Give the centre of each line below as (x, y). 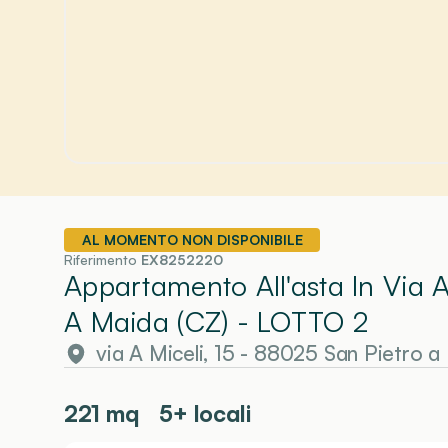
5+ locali (205, 413)
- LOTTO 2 (298, 321)
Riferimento (102, 259)
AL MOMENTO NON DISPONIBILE (192, 239)
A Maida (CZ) (146, 321)
